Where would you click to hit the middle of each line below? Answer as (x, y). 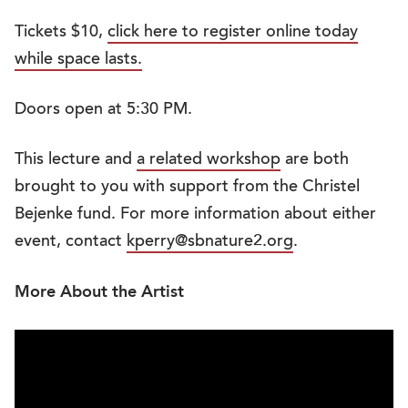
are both (315, 160)
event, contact (71, 242)
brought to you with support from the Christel (187, 188)
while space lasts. (78, 60)
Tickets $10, (61, 33)
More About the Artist (99, 292)
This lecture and (76, 160)
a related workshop (209, 160)
